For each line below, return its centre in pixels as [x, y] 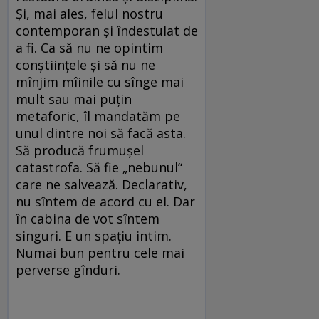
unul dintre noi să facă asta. [101, 134]
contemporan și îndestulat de [107, 31]
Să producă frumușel [80, 151]
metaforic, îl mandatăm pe [98, 116]
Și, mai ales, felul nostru [89, 14]
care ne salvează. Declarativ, [101, 185]
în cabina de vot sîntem [88, 219]
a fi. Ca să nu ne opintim [89, 48]
